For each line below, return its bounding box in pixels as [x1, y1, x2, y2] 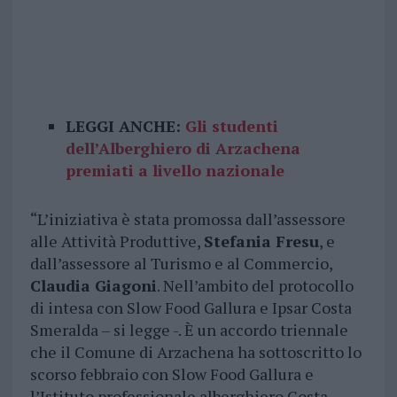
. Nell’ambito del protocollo [156, 275, 354, 297]
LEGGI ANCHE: [65, 115, 185, 137]
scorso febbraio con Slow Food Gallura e [29, 363, 314, 385]
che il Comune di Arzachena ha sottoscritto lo [29, 341, 362, 363]
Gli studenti [184, 115, 278, 137]
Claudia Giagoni [29, 275, 157, 297]
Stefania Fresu [203, 230, 319, 253]
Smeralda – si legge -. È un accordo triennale [29, 319, 348, 341]
